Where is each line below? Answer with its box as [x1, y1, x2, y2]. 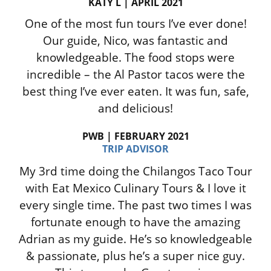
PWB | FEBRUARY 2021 [82, 129, 189, 143]
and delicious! [98, 100, 173, 116]
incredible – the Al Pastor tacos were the [26, 66, 245, 82]
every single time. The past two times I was [19, 197, 252, 213]
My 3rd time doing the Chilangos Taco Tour [19, 163, 252, 179]
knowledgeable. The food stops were [36, 49, 235, 65]
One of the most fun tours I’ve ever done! [24, 15, 247, 31]
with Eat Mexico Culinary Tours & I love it [25, 180, 246, 196]
